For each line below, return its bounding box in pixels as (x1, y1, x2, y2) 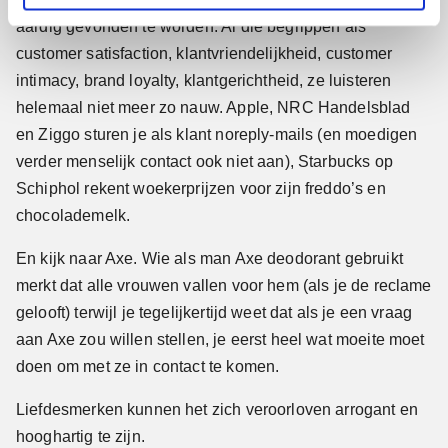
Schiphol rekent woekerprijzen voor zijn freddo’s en (16, 179, 386, 197)
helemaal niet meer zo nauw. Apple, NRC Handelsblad (16, 98, 411, 116)
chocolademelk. (16, 206, 131, 224)
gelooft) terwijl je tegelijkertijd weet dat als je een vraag (16, 303, 413, 321)
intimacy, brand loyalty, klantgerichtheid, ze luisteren (16, 71, 392, 89)
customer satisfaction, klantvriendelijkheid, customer (16, 44, 392, 62)
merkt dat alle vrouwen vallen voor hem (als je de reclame (16, 276, 432, 294)
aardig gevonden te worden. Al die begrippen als (16, 17, 367, 35)
